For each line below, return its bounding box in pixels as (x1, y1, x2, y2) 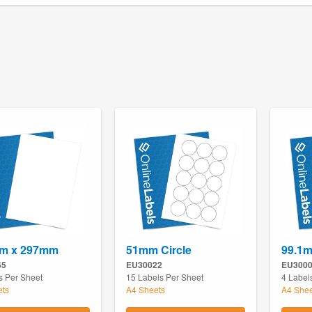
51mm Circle (125, 242, 192, 258)
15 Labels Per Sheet (125, 271, 203, 283)
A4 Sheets (125, 283, 165, 296)
